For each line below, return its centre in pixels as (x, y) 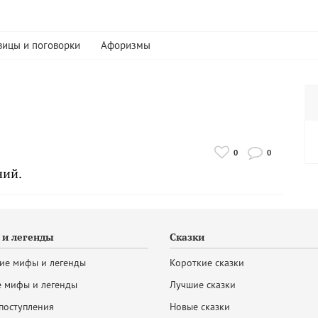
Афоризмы (126, 45)
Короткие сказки (207, 263)
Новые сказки (200, 307)
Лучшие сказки (203, 285)
